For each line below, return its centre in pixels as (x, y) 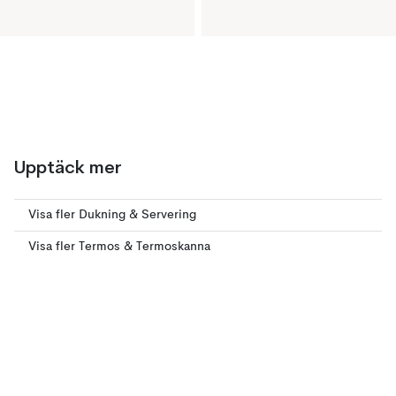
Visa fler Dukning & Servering (112, 215)
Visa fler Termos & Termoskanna (119, 247)
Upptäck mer (68, 167)
